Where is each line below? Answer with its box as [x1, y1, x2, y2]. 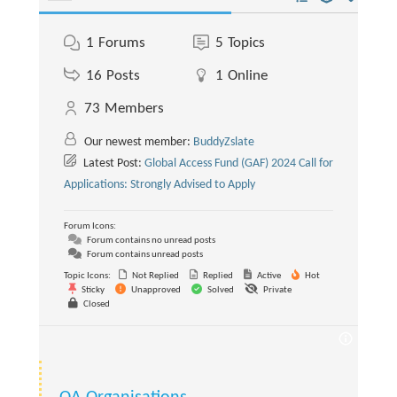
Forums [97, 35, 145, 51]
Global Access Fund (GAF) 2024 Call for [144, 156, 333, 170]
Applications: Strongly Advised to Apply [63, 177, 255, 191]
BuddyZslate [192, 135, 254, 149]
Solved [205, 284, 234, 295]
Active [254, 270, 281, 281]
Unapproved [128, 284, 181, 295]
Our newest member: [81, 135, 193, 149]
